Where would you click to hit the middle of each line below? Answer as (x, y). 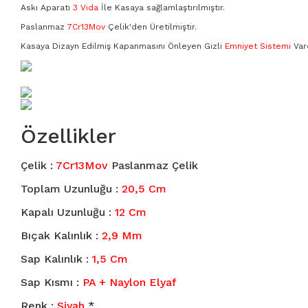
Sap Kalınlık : (56, 259)
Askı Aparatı (47, 8)
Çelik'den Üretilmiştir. (152, 27)
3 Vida (87, 8)
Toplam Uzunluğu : (69, 189)
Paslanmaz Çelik (155, 166)
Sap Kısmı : (50, 283)
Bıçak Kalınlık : (61, 236)
